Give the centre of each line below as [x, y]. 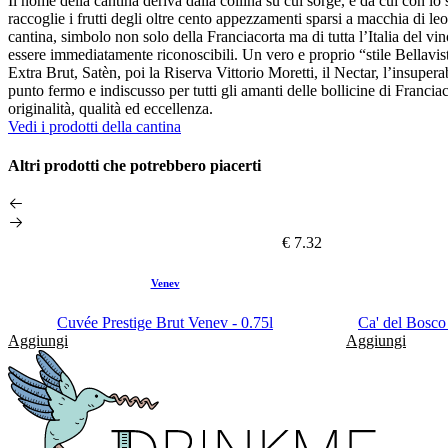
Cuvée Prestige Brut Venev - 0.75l [165, 323]
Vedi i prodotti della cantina [94, 126]
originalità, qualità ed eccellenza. [110, 108]
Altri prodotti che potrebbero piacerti [134, 165]
